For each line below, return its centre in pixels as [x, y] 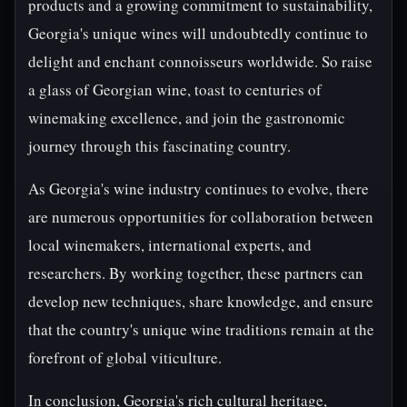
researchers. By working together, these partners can [196, 273]
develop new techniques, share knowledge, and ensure [201, 301]
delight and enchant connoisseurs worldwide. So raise [200, 61]
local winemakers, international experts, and [170, 245]
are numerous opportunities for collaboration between [201, 217]
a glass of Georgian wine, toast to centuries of [175, 89]
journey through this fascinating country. [159, 146]
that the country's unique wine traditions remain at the [201, 329]
